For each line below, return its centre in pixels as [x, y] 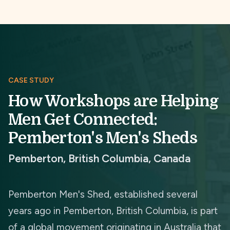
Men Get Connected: [83, 120]
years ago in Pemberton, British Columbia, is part [113, 211]
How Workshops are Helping [113, 101]
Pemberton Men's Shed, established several [103, 194]
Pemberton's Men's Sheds [103, 138]
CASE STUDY [31, 80]
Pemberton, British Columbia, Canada [99, 158]
